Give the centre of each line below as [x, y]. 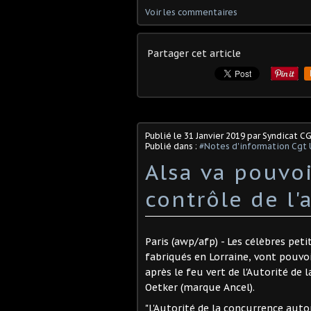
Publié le [165, 135]
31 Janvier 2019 [215, 135]
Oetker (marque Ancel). [200, 287]
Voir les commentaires [191, 12]
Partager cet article [194, 53]
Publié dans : [172, 146]
